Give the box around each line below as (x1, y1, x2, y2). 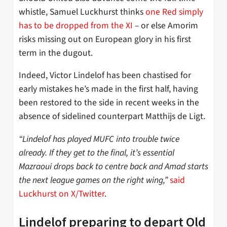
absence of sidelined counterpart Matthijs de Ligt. (19, 110, 205, 123)
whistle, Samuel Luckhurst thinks (19, 5, 145, 18)
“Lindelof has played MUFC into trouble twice (19, 132, 179, 145)
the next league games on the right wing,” (19, 173, 168, 186)
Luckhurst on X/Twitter (19, 187, 104, 200)
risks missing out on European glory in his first (19, 32, 191, 46)
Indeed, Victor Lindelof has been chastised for (19, 69, 191, 82)
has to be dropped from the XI (19, 19, 133, 32)
